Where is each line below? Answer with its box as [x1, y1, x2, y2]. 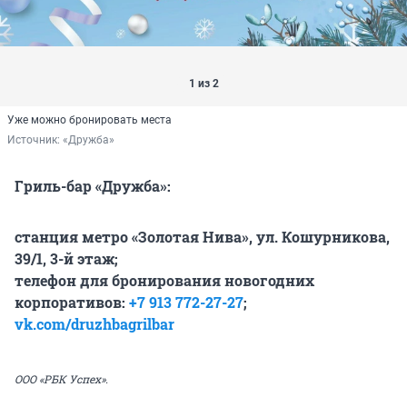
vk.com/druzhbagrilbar [15, 314, 174, 334]
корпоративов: [15, 293, 129, 313]
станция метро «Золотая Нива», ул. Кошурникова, [15, 227, 390, 247]
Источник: [7, 134, 63, 147]
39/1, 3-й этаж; [15, 249, 118, 269]
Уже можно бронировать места [7, 114, 172, 127]
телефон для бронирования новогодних [15, 271, 314, 291]
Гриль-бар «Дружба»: [15, 176, 171, 196]
